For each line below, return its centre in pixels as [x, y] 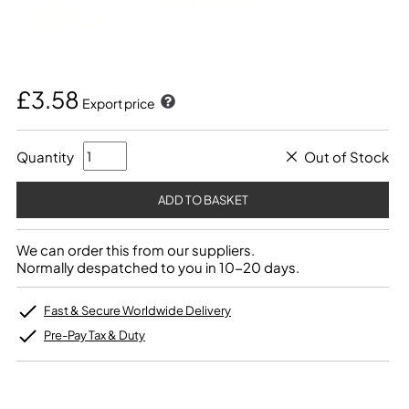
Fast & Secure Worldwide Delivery [137, 310]
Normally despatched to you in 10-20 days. [158, 267]
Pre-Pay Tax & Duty [94, 335]
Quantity [45, 156]
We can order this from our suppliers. [136, 250]
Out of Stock [346, 156]
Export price [120, 103]
